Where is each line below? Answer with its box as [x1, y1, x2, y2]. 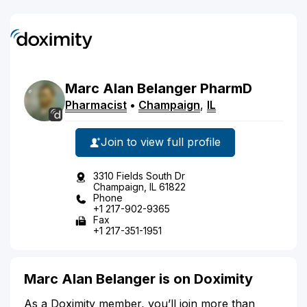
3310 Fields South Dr [93, 169, 185, 182]
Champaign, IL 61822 [93, 180, 186, 193]
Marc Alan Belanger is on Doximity [24, 270, 253, 287]
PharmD [200, 79, 252, 97]
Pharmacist [65, 97, 127, 112]
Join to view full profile [101, 135, 221, 149]
